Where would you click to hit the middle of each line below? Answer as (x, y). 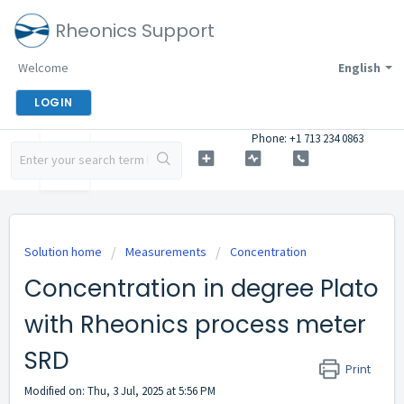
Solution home (64, 252)
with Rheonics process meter (195, 325)
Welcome (43, 68)
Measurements (166, 252)
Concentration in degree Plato (202, 289)
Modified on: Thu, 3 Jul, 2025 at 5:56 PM (120, 391)
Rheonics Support (135, 31)
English (359, 68)
